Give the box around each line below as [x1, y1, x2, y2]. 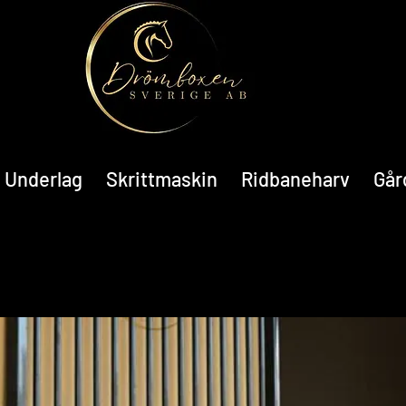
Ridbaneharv [240, 167, 350, 190]
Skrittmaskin [105, 167, 217, 190]
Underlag [4, 167, 82, 190]
